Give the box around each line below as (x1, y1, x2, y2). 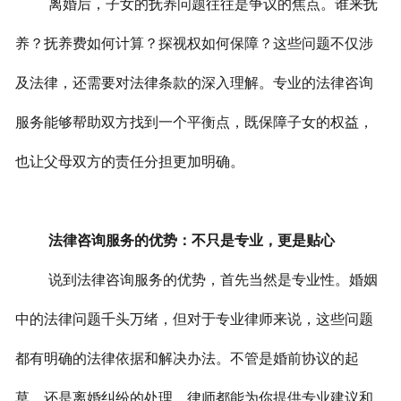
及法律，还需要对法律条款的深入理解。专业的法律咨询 (14, 75, 373, 91)
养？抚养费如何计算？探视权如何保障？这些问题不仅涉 (14, 36, 373, 52)
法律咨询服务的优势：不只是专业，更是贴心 (47, 233, 335, 249)
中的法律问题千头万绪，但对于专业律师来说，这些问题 (14, 311, 373, 328)
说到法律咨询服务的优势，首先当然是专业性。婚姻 (47, 272, 378, 288)
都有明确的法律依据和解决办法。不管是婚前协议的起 (14, 351, 359, 367)
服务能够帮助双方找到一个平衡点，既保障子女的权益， (14, 115, 373, 131)
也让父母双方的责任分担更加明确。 (14, 154, 244, 170)
